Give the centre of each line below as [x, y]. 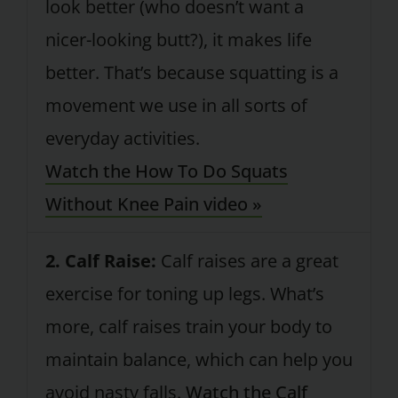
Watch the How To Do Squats [166, 171]
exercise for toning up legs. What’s [184, 294]
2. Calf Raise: [100, 261]
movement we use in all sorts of [176, 106]
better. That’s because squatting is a [191, 73]
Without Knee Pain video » [153, 204]
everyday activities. [122, 139]
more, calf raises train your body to [188, 327]
